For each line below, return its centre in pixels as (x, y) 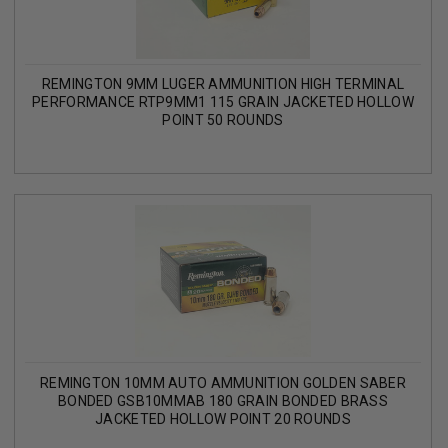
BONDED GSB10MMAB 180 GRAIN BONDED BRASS (223, 400)
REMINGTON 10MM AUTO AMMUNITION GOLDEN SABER (223, 382)
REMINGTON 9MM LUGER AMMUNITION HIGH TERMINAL (223, 84)
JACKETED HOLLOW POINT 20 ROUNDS (223, 418)
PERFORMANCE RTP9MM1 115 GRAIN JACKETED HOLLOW (223, 102)
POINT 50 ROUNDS (223, 120)
